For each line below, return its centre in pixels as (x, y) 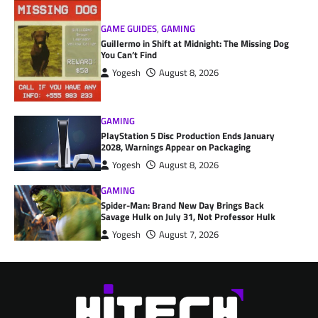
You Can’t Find (129, 54)
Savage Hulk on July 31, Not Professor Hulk (188, 216)
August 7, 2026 (189, 234)
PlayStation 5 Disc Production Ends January (188, 135)
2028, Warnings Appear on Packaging (176, 147)
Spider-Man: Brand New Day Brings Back (183, 205)
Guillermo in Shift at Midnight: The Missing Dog (195, 43)
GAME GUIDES (129, 28)
